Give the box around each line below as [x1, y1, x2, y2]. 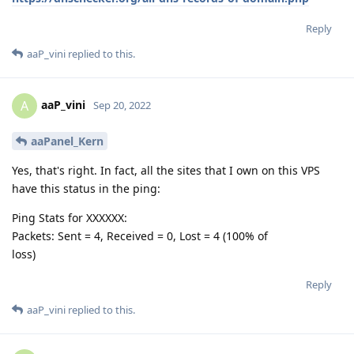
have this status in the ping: [12, 180, 160, 196]
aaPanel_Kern [31, 133, 104, 149]
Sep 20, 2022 [93, 97, 151, 112]
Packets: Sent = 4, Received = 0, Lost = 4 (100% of [12, 228, 268, 243]
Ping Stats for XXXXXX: [12, 209, 127, 225]
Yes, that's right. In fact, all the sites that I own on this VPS [12, 162, 320, 178]
